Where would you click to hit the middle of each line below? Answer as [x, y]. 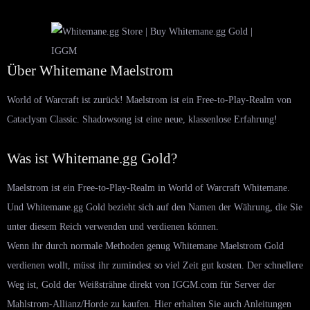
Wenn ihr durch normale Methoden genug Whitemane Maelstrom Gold [145, 246]
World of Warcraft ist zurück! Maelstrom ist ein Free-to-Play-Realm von [149, 100]
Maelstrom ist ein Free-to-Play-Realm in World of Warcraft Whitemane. [148, 188]
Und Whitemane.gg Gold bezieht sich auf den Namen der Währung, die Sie [155, 207]
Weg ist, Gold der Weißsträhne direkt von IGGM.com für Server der [141, 284]
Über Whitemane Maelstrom [90, 70]
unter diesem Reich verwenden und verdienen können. [113, 226]
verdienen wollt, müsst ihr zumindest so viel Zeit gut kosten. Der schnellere [155, 265]
